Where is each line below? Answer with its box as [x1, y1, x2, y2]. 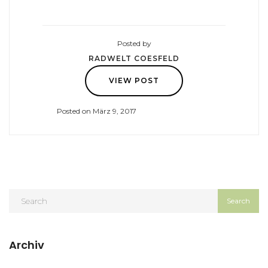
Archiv [9, 237, 44, 252]
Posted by [117, 38, 151, 48]
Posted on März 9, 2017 [57, 106, 136, 115]
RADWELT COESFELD [89, 53, 179, 63]
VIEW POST [109, 75, 159, 85]
